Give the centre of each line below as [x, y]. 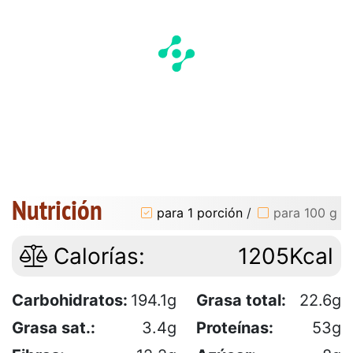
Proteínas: [235, 327]
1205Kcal [286, 256]
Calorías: [96, 256]
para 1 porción [200, 213]
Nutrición [57, 209]
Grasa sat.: [54, 327]
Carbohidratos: [70, 300]
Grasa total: [241, 300]
